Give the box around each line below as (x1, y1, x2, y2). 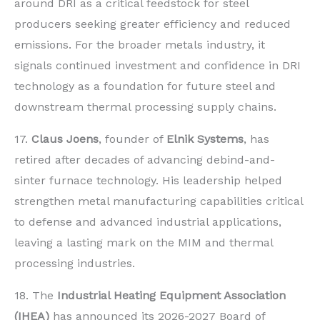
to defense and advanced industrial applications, (14, 215, 281, 229)
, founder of (99, 132, 166, 146)
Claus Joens (31, 132, 99, 146)
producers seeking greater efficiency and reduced (14, 17, 291, 31)
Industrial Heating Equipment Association (57, 289, 286, 303)
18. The (14, 289, 57, 303)
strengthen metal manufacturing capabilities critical (14, 194, 303, 209)
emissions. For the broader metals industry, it (14, 38, 265, 52)
